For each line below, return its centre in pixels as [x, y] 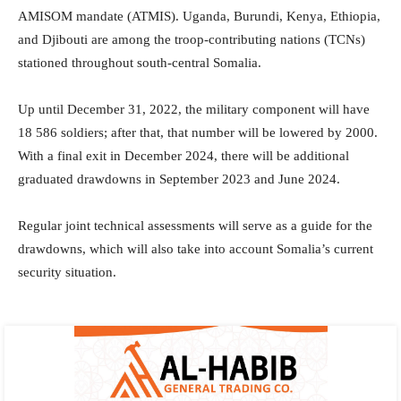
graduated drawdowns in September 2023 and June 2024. [179, 179]
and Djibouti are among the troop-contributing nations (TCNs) [192, 40]
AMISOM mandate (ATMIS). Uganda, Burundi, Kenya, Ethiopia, [199, 17]
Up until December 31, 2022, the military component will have [194, 110]
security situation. [67, 273]
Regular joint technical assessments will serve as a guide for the [195, 226]
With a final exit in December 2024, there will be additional [183, 156]
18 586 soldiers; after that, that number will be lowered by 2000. [198, 133]
